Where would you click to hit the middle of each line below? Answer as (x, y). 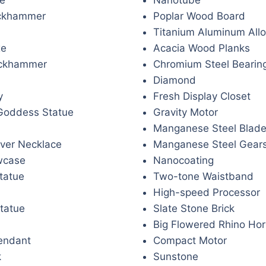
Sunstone (176, 256)
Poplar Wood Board (199, 16)
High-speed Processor (207, 192)
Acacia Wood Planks (202, 48)
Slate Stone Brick (194, 208)
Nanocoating (183, 160)
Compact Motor (190, 240)
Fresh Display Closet (202, 96)
